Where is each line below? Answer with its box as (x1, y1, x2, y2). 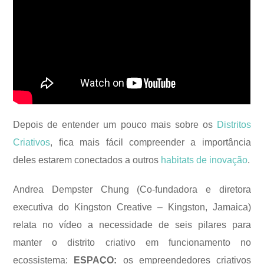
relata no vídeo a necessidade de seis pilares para (13, 220, 251, 230)
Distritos (216, 120, 251, 130)
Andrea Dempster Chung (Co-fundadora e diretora (13, 184, 251, 195)
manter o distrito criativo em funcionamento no (13, 237, 251, 248)
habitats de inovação (161, 155, 248, 166)
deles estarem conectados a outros (13, 155, 161, 166)
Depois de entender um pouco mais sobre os (13, 120, 217, 130)
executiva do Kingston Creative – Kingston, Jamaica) (13, 202, 251, 213)
